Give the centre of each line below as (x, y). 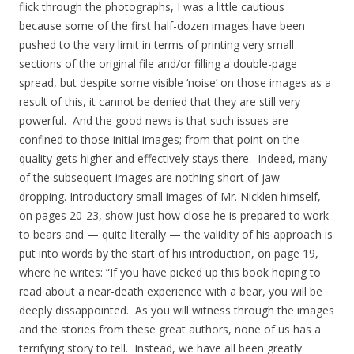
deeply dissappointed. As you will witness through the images (177, 310)
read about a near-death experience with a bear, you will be (171, 291)
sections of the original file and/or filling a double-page (158, 63)
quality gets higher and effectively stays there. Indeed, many (173, 158)
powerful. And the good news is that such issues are (154, 120)
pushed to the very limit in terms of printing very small (156, 44)
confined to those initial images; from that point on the (159, 139)
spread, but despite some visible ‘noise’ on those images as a (175, 82)
